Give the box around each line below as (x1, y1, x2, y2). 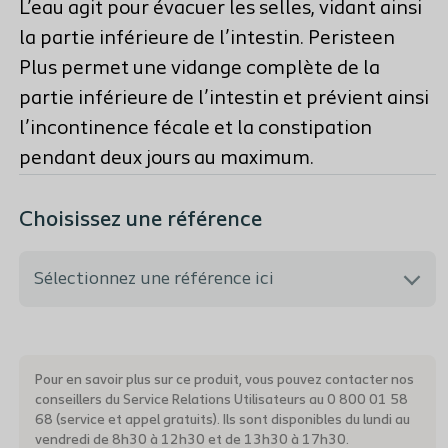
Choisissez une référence (19, 209, 263, 232)
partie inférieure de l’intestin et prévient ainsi (19, 89, 430, 109)
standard (35, 359, 103, 376)
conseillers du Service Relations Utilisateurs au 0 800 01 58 (35, 393, 409, 408)
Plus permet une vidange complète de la (19, 59, 381, 79)
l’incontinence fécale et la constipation (19, 119, 373, 139)
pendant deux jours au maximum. (19, 149, 315, 169)
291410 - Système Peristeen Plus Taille (35, 335, 319, 352)
